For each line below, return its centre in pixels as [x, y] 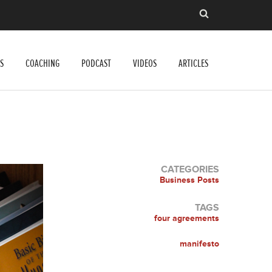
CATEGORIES [190, 169]
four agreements [187, 218]
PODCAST [96, 63]
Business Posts [189, 180]
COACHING [42, 63]
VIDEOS [145, 63]
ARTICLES [193, 63]
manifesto [199, 243]
